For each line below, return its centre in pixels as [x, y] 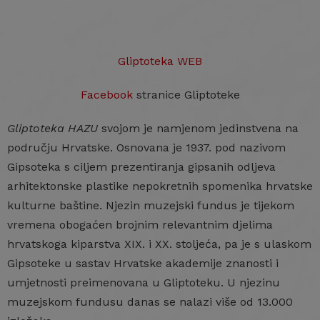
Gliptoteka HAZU [52, 128]
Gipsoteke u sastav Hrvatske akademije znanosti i [143, 263]
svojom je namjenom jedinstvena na [198, 128]
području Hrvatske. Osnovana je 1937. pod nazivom [146, 147]
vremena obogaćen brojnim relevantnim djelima [140, 225]
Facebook [106, 95]
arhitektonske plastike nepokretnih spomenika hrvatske [160, 186]
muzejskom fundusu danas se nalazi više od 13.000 [150, 302]
